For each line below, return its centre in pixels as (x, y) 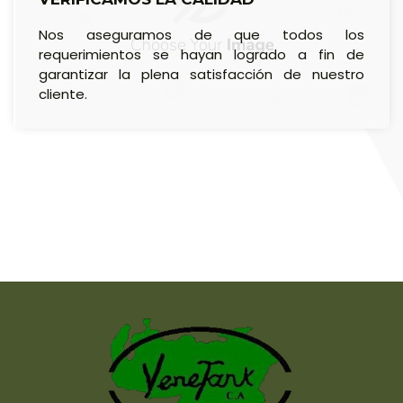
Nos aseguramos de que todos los (201, 34)
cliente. (63, 94)
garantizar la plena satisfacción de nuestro (201, 74)
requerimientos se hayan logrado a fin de (201, 54)
